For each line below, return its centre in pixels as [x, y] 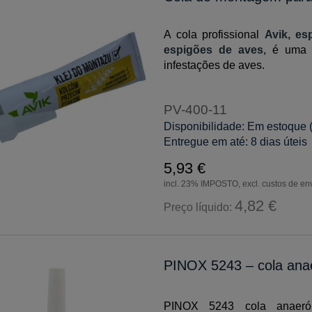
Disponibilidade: [204, 126]
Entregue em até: [206, 141]
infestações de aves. [214, 65]
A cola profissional [214, 34]
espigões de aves [213, 49]
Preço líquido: [200, 207]
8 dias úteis [279, 141]
